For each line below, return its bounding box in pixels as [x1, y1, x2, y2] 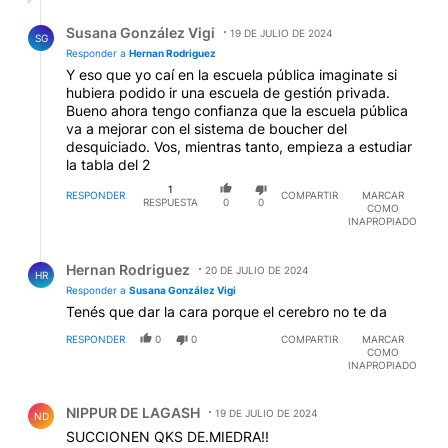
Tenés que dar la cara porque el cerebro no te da [66, 303, 387, 321]
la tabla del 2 [66, 155, 150, 173]
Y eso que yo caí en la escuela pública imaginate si [66, 65, 397, 83]
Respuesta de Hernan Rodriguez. [16, 245, 263, 265]
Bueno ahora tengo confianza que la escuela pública [66, 101, 408, 119]
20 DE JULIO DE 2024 [205, 264, 308, 277]
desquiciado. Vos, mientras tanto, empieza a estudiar [66, 137, 412, 155]
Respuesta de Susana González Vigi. [16, 7, 291, 27]
